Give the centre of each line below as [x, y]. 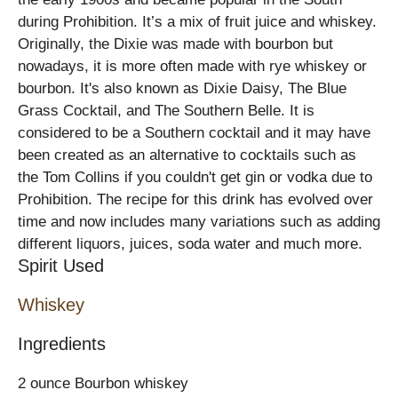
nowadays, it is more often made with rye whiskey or [192, 67]
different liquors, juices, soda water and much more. [190, 244]
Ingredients [62, 344]
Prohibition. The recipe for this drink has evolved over [195, 200]
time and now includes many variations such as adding [199, 222]
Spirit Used [61, 266]
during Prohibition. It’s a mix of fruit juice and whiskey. [197, 22]
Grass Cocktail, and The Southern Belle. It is [166, 111]
